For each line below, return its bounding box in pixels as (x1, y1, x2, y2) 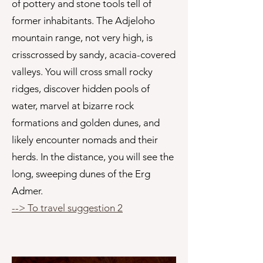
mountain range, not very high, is (12, 32, 153, 43)
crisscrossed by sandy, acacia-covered (12, 49, 176, 60)
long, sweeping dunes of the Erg (12, 168, 150, 180)
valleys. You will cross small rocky (12, 66, 153, 77)
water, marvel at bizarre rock (12, 100, 134, 112)
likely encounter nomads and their (12, 134, 158, 146)
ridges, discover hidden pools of (12, 83, 150, 95)
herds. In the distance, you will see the (12, 151, 174, 163)
